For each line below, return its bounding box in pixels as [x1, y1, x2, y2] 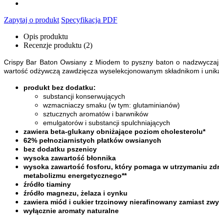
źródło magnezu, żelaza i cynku [23, 189, 128, 197]
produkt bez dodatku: [23, 84, 96, 92]
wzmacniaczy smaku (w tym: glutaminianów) [43, 101, 180, 109]
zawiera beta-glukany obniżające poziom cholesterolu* [23, 128, 205, 136]
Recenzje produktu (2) [23, 41, 92, 50]
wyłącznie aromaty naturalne [23, 207, 119, 215]
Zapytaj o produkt [4, 16, 59, 24]
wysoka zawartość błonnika [23, 154, 116, 162]
